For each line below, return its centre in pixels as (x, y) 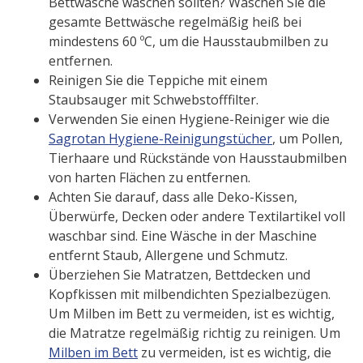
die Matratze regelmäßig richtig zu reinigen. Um (194, 333)
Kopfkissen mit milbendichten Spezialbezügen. (190, 295)
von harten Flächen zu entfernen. (149, 178)
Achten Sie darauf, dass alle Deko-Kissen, (173, 197)
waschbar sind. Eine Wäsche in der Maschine (183, 236)
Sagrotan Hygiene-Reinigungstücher (160, 139)
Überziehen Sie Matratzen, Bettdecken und (179, 275)
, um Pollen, (307, 139)
